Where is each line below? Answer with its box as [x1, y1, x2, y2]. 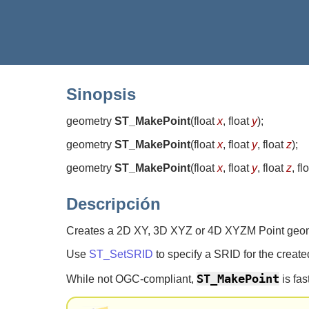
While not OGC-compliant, [66, 272, 197, 285]
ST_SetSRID [89, 248, 153, 260]
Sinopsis [66, 84, 136, 103]
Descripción [66, 194, 161, 213]
